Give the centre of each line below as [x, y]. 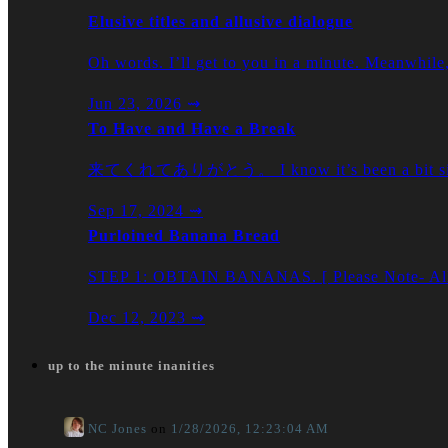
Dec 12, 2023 [137, 318]
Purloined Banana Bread [184, 236]
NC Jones [115, 428]
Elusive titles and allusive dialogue [220, 22]
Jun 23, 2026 [135, 104]
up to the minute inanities [131, 366]
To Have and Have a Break [192, 129]
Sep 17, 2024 [136, 211]
